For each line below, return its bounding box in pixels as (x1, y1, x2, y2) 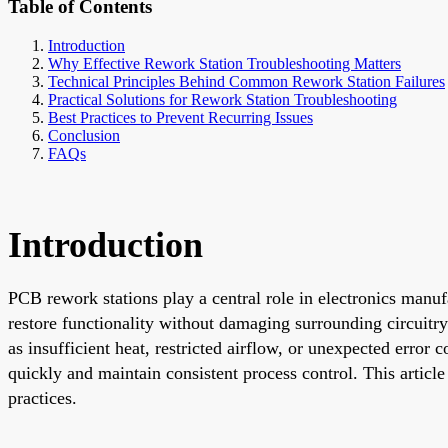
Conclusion (48, 126, 120, 144)
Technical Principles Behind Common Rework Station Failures (48, 72, 445, 90)
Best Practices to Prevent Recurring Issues (48, 108, 313, 126)
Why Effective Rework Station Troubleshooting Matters (48, 54, 401, 72)
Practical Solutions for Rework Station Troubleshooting (48, 90, 397, 108)
